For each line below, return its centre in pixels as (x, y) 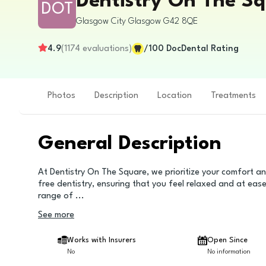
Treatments (233, 96)
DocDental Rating (202, 49)
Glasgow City (101, 21)
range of (57, 196)
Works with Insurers (102, 240)
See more (56, 215)
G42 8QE (180, 21)
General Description (130, 144)
